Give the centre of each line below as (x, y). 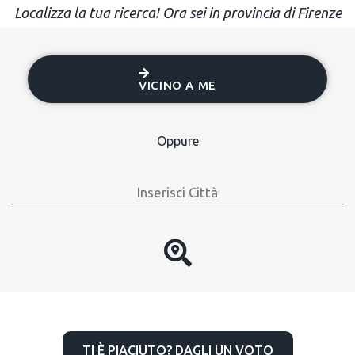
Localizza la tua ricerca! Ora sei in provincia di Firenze (177, 12)
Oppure (177, 141)
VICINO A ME (177, 85)
